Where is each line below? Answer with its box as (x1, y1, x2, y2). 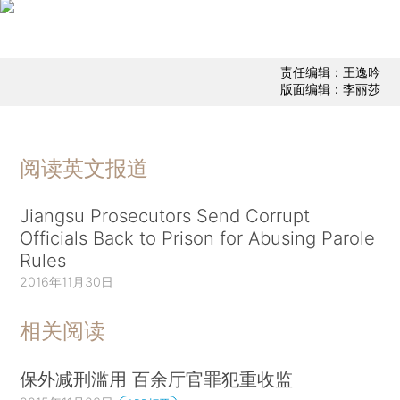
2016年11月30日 (20, 273, 114, 289)
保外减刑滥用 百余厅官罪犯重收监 (20, 368, 294, 391)
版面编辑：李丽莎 (279, 81, 380, 97)
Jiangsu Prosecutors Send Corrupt (20, 204, 311, 227)
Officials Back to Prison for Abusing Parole (20, 226, 376, 249)
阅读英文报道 (20, 154, 149, 181)
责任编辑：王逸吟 (279, 64, 380, 80)
